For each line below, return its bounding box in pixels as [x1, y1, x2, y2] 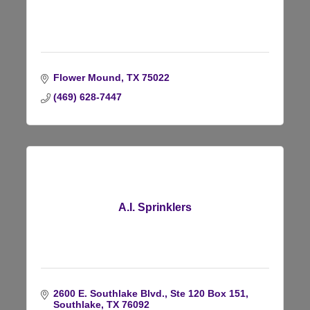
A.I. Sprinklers [118, 201, 192, 213]
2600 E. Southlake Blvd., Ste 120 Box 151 [53, 287, 246, 299]
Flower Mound [53, 71, 121, 83]
